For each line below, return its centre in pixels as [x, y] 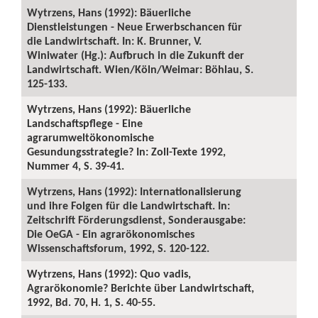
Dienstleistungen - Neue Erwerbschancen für [135, 27]
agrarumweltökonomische [91, 137]
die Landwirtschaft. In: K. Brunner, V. [114, 41]
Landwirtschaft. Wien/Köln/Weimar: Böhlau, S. [140, 69]
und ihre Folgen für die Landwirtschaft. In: [128, 205]
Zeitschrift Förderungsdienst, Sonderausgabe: [136, 220]
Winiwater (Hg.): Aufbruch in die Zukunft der [136, 55]
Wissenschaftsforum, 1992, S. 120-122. [118, 248]
